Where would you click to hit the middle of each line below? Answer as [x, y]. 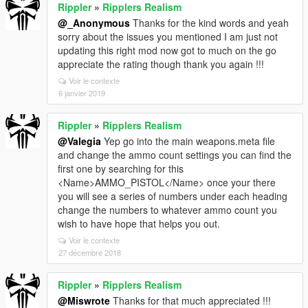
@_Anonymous [94, 23]
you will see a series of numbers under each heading [173, 196]
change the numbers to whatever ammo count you [167, 210]
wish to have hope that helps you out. [139, 223]
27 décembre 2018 [90, 252]
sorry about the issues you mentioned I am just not [168, 36]
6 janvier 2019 [82, 93]
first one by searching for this [121, 168]
